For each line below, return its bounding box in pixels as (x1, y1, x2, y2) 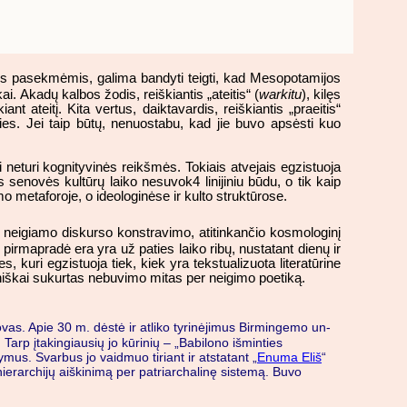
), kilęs (301, 87, 342, 103)
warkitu (258, 87, 302, 103)
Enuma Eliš (257, 349, 322, 364)
